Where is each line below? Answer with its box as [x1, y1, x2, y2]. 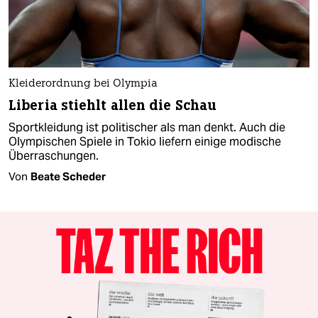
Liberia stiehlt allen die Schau [9, 97, 217, 115]
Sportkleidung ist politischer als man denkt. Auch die [9, 120, 285, 136]
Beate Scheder [31, 170, 106, 184]
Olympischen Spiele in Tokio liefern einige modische [9, 134, 281, 150]
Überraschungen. [9, 148, 99, 164]
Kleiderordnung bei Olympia [9, 79, 158, 90]
